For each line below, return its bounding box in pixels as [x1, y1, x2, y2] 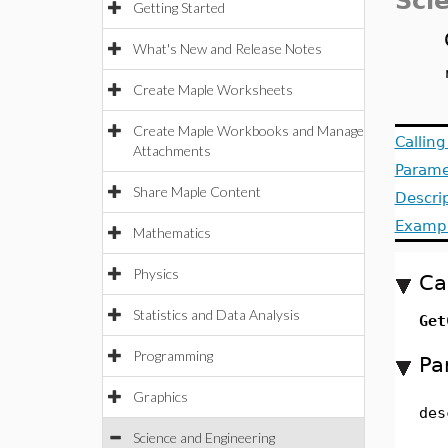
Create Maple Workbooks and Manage [133, 122, 364, 139]
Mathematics [133, 224, 211, 241]
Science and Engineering [133, 429, 275, 446]
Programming [133, 347, 213, 364]
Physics [133, 265, 179, 282]
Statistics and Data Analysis [133, 306, 300, 323]
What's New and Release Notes [133, 40, 322, 57]
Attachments [133, 142, 211, 159]
